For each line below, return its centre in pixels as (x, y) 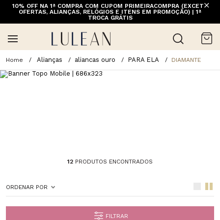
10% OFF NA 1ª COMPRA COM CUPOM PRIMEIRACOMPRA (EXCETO (110, 6)
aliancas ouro (95, 59)
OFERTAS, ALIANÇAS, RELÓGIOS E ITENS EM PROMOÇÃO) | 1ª (110, 12)
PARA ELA (143, 59)
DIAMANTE (186, 60)
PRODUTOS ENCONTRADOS (113, 161)
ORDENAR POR (27, 187)
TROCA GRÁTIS (110, 18)
